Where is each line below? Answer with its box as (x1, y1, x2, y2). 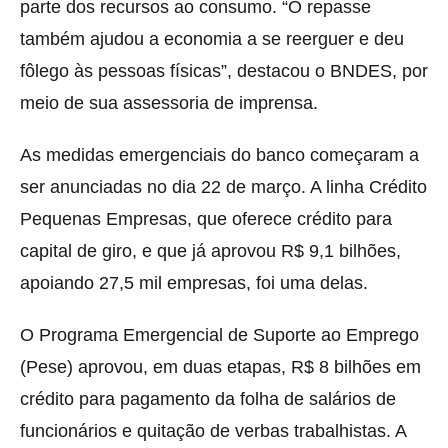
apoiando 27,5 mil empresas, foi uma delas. (20, 272, 368, 293)
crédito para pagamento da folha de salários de (20, 388, 396, 409)
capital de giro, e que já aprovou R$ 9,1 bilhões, (20, 240, 401, 261)
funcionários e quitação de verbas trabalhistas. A (20, 420, 406, 441)
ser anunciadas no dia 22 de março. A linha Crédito (20, 176, 427, 197)
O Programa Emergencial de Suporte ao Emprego (20, 324, 419, 345)
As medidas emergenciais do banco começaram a (20, 144, 419, 165)
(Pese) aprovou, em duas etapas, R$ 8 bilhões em (20, 356, 421, 377)
